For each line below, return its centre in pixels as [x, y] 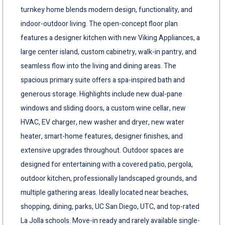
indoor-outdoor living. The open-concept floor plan [99, 24]
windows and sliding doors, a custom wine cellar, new [103, 108]
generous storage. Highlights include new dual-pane [101, 94]
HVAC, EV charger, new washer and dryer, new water [102, 122]
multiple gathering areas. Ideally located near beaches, [104, 192]
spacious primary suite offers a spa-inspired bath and [103, 80]
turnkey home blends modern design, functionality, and [106, 10]
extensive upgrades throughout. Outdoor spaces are [102, 150]
